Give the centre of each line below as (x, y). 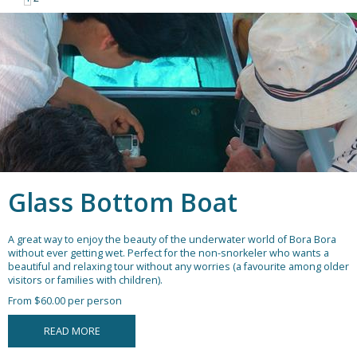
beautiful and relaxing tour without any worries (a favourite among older (178, 267)
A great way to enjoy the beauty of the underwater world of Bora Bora (172, 240)
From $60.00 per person (65, 301)
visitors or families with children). (85, 280)
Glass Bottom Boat (123, 202)
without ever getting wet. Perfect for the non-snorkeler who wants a (169, 253)
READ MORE (72, 331)
